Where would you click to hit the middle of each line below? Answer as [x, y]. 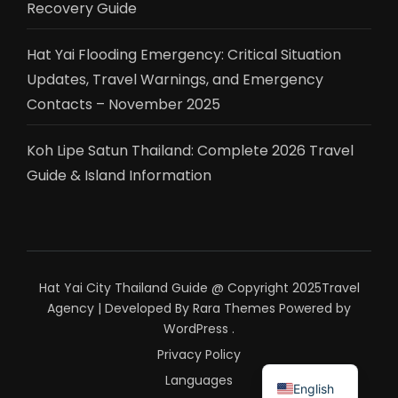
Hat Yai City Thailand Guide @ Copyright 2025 [180, 287]
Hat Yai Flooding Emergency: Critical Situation [184, 54]
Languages [199, 380]
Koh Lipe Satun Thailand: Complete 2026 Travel [190, 150]
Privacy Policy [199, 354]
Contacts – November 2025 [123, 104]
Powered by [313, 308]
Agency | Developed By [120, 308]
